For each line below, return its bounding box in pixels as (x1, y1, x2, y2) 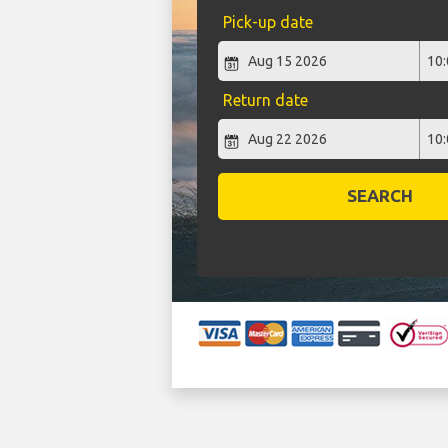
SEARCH (347, 186, 414, 206)
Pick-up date (222, 13, 313, 32)
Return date (222, 91, 308, 110)
